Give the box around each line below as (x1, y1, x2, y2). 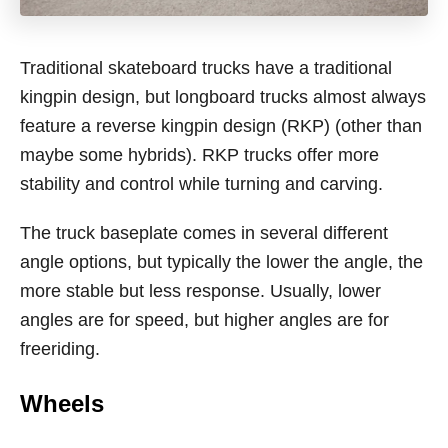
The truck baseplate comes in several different (20, 223, 388, 243)
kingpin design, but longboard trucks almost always (20, 87, 426, 107)
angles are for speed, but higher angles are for (20, 310, 389, 330)
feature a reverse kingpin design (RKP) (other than (20, 116, 422, 136)
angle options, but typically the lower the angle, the (20, 252, 423, 272)
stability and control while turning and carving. (20, 174, 383, 194)
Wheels (20, 390, 104, 417)
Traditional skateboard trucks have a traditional (20, 58, 392, 78)
